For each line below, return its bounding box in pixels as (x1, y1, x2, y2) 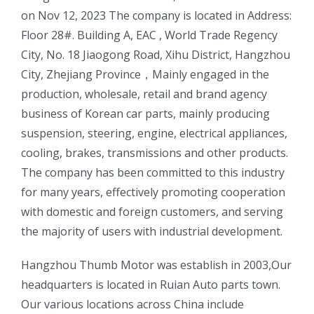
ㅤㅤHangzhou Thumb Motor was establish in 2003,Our (20, 257, 292, 273)
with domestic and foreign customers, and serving (20, 203, 283, 219)
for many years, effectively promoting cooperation (20, 184, 285, 200)
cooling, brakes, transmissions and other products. (20, 144, 288, 161)
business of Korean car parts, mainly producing (20, 105, 270, 121)
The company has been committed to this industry (20, 164, 285, 180)
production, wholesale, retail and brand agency (20, 86, 267, 102)
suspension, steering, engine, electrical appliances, (20, 125, 287, 141)
